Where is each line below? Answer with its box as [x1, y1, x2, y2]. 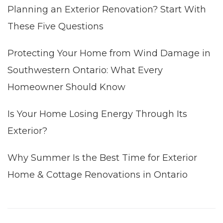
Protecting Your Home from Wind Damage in [7, 48, 211, 59]
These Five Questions [7, 21, 104, 32]
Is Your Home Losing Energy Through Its [7, 109, 187, 119]
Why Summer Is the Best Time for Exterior [7, 152, 197, 163]
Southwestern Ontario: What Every [7, 65, 163, 76]
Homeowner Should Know [7, 82, 125, 93]
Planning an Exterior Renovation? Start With [7, 4, 206, 15]
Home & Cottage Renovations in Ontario [7, 169, 188, 180]
